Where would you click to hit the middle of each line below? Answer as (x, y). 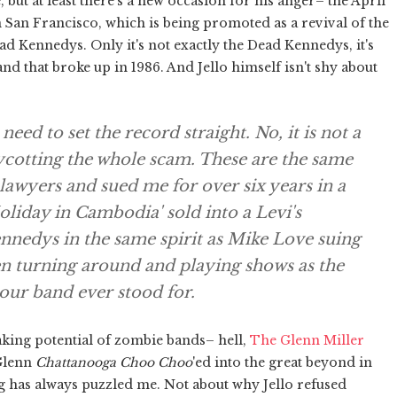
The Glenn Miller (307, 340)
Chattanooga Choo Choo (114, 362)
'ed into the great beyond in (282, 362)
